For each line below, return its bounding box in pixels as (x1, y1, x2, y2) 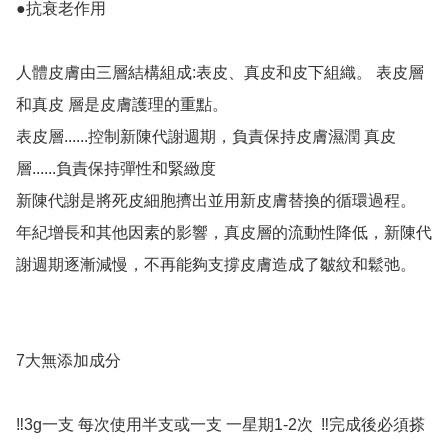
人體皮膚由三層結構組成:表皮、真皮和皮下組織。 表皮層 (16, 64, 424, 82)
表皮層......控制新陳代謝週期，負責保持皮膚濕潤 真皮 (16, 128, 396, 146)
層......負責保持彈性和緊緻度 (16, 160, 216, 178)
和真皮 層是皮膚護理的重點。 (16, 96, 228, 114)
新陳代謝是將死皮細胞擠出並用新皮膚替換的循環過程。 (16, 192, 416, 210)
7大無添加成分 (16, 352, 121, 370)
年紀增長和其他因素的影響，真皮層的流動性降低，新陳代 (16, 224, 432, 242)
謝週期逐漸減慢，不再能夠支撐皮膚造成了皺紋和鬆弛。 (16, 256, 416, 274)
